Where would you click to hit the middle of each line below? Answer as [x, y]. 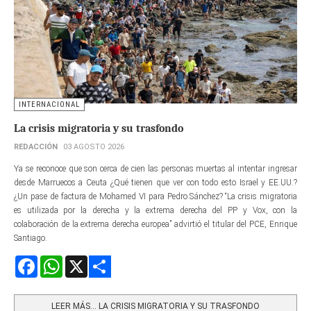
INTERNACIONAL [49, 104]
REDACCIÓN [36, 146]
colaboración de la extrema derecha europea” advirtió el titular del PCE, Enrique [155, 224]
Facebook [54, 261]
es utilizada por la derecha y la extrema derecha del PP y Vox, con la [155, 210]
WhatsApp [82, 261]
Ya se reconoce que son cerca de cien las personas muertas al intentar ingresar [155, 168]
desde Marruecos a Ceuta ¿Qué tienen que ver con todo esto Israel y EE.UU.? [155, 182]
